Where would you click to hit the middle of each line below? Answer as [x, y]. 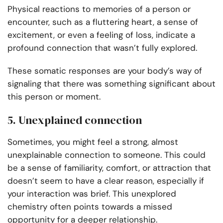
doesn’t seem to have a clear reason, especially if [106, 181]
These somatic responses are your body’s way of [105, 71]
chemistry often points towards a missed [90, 207]
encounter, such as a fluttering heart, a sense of [103, 22]
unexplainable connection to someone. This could [107, 155]
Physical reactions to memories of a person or [99, 9]
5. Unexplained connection [75, 120]
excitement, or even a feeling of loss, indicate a [101, 35]
